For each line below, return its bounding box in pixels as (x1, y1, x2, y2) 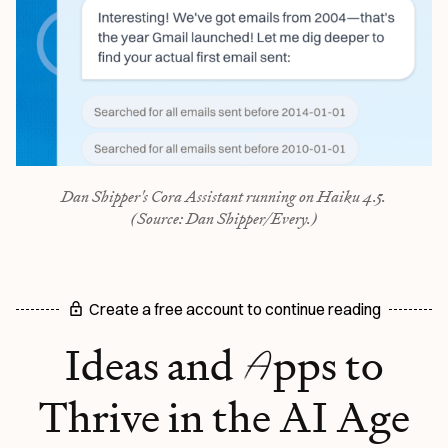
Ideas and (64, 339, 242, 393)
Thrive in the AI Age (38, 391, 410, 445)
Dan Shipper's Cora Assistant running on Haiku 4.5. (61, 186, 387, 208)
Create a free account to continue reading (89, 299, 381, 320)
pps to (272, 339, 384, 393)
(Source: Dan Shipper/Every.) (129, 208, 318, 230)
